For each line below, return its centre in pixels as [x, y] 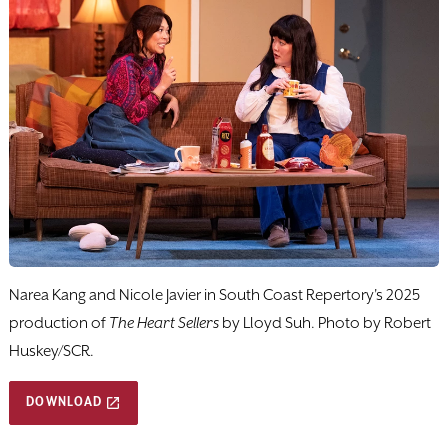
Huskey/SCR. [51, 351]
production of [57, 323]
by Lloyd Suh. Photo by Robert [325, 323]
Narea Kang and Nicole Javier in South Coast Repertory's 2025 [214, 295]
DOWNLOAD [64, 402]
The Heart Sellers [162, 323]
